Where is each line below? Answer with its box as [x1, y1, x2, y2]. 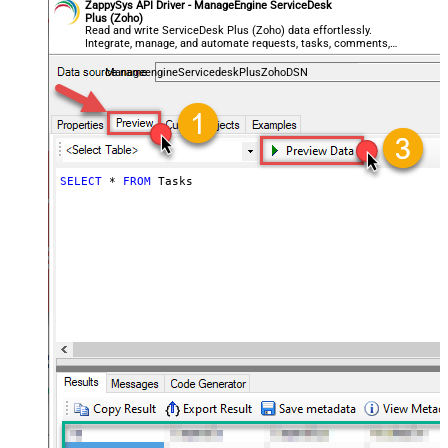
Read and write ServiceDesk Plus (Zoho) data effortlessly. [85, 24, 373, 38]
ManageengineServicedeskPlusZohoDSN [104, 66, 308, 80]
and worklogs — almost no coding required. [85, 50, 300, 64]
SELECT [59, 175, 102, 189]
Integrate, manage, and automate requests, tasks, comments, [85, 37, 391, 51]
